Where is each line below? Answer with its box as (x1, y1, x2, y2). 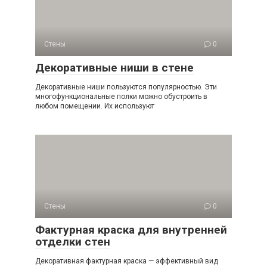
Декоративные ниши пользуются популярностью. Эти (35, 83, 217, 91)
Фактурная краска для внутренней (35, 223, 227, 237)
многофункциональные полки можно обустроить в (35, 92, 207, 101)
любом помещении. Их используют (35, 102, 154, 110)
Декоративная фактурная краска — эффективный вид (35, 257, 218, 265)
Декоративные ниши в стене (35, 61, 194, 74)
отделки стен (35, 235, 110, 249)
